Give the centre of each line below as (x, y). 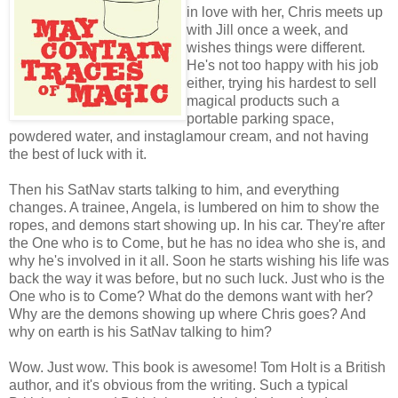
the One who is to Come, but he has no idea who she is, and (197, 243)
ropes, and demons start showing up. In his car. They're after (197, 225)
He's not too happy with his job (283, 65)
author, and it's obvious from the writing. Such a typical (179, 385)
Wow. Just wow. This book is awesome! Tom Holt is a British (197, 367)
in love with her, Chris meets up (285, 12)
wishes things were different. (276, 47)
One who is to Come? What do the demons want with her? (191, 296)
